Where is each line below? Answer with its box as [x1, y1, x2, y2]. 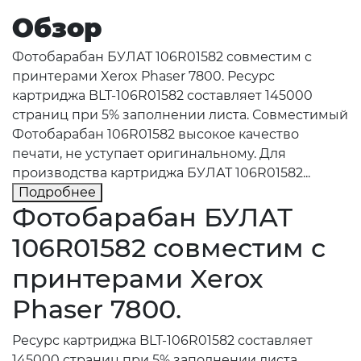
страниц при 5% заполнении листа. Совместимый [12, 107, 348, 123]
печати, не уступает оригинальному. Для [12, 146, 286, 162]
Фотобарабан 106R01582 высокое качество [12, 127, 299, 143]
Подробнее [19, 185, 96, 201]
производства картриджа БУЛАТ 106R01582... [12, 165, 310, 181]
